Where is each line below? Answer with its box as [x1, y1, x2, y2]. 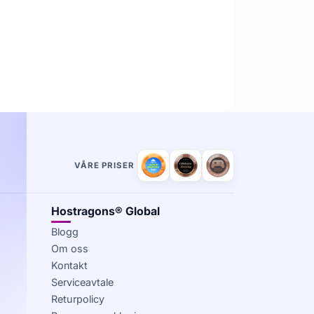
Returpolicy [51, 293, 104, 306]
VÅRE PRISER [74, 160, 135, 170]
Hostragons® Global [51, 204, 160, 219]
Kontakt [51, 259, 88, 272]
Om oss [51, 243, 88, 255]
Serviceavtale [51, 276, 114, 289]
